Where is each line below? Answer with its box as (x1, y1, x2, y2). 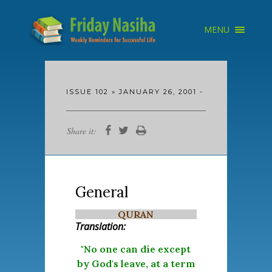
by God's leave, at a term (76, 257, 195, 270)
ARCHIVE (177, 44, 217, 53)
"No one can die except (81, 243, 191, 255)
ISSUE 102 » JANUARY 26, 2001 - (66, 87, 203, 96)
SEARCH (177, 80, 214, 90)
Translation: (75, 220, 126, 233)
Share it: (66, 125, 97, 137)
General (75, 183, 128, 202)
